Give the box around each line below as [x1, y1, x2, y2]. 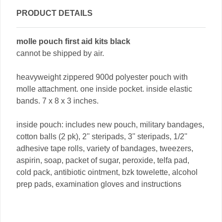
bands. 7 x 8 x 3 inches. [16, 97, 99, 106]
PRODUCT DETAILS [16, 9, 93, 18]
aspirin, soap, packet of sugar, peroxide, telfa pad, [16, 156, 189, 165]
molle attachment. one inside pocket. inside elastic [16, 85, 192, 94]
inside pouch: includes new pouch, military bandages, [16, 120, 204, 129]
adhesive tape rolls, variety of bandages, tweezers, [16, 144, 193, 153]
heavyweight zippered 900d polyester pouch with [16, 73, 188, 82]
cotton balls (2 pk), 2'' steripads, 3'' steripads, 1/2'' [16, 132, 187, 141]
